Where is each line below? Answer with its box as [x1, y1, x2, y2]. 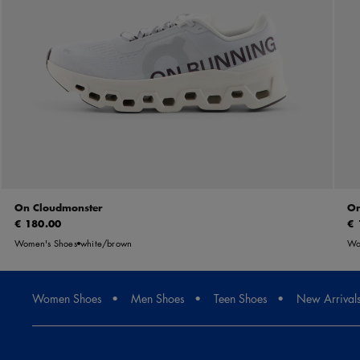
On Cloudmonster [14, 200, 102, 216]
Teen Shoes [214, 290, 268, 307]
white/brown [80, 237, 133, 250]
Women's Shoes [14, 237, 77, 250]
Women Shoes [32, 290, 102, 307]
